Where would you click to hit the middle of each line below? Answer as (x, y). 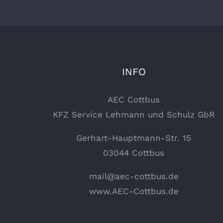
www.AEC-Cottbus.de (134, 191)
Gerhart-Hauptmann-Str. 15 (134, 138)
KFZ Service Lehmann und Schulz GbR (134, 115)
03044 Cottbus (134, 153)
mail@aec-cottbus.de (134, 176)
